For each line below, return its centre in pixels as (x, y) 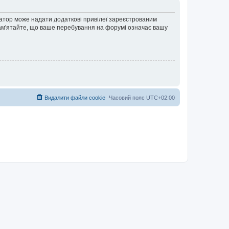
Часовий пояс (128, 98)
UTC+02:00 (161, 98)
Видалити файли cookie (75, 98)
